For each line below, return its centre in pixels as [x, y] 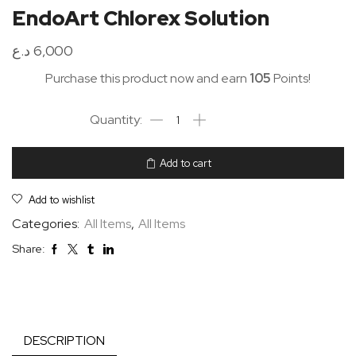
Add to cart [185, 163]
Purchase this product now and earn [147, 79]
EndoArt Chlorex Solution [141, 19]
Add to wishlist [62, 200]
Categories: [47, 224]
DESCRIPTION [64, 341]
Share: [29, 249]
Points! [291, 79]
